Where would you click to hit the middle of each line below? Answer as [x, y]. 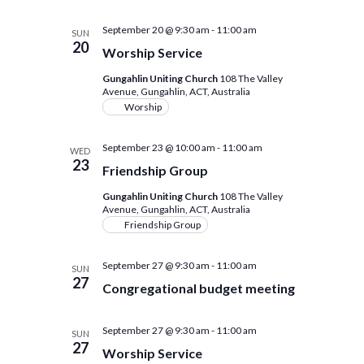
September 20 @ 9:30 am [156, 30]
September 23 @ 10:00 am [158, 147]
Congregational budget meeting [198, 288]
